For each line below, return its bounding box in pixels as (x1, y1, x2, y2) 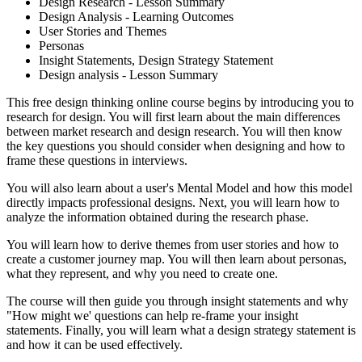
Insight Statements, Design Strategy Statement (39, 53, 273, 68)
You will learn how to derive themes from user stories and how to (6, 238, 339, 252)
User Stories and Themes (39, 24, 166, 39)
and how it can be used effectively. (6, 338, 183, 352)
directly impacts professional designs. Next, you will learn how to (6, 196, 339, 210)
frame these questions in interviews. (6, 154, 187, 168)
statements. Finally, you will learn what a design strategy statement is (6, 323, 356, 338)
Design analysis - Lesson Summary (39, 68, 218, 82)
